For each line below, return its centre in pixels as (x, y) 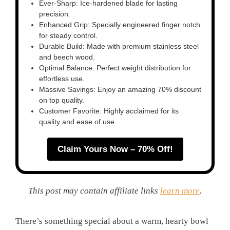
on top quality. (62, 100)
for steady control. (68, 36)
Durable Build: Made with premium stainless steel (119, 46)
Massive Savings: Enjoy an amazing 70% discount (120, 90)
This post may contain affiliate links (94, 191)
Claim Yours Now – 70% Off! (115, 149)
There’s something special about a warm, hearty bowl (112, 221)
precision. (55, 14)
